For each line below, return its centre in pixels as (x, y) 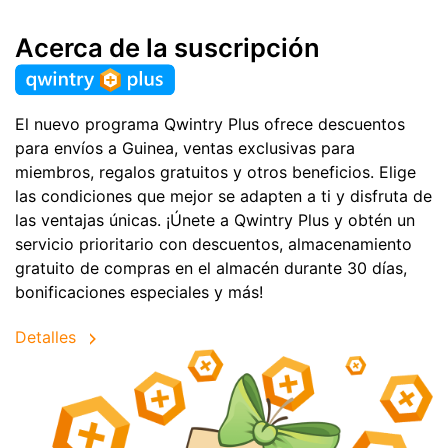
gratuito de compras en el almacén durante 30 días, (211, 267)
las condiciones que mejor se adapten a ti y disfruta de (223, 195)
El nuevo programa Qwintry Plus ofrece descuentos (210, 123)
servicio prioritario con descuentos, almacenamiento (213, 243)
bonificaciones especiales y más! (139, 291)
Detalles (45, 336)
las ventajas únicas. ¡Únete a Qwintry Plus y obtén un (215, 219)
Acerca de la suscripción (167, 48)
